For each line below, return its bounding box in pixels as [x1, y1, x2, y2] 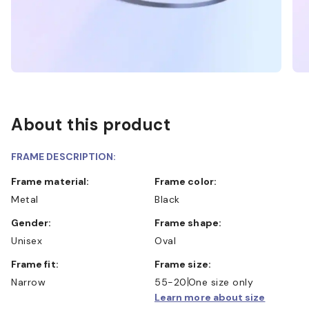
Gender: [19, 216, 52, 229]
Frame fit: [17, 257, 59, 270]
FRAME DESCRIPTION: [11, 150, 117, 163]
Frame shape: [160, 216, 221, 229]
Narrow [11, 275, 46, 288]
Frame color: [160, 175, 217, 188]
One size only [188, 275, 253, 288]
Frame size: [160, 257, 211, 270]
